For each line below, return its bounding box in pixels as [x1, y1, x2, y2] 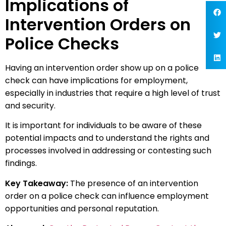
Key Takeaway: [5, 177, 68, 189]
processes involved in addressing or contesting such [5, 145, 211, 157]
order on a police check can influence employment [5, 190, 209, 202]
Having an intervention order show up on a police [5, 62, 199, 74]
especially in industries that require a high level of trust [5, 87, 220, 99]
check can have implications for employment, [5, 75, 188, 86]
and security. [5, 100, 55, 111]
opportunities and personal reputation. [5, 202, 159, 214]
